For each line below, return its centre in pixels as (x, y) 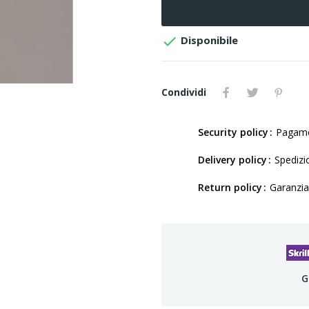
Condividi (184, 92)
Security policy (233, 132)
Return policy (230, 187)
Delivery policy (232, 160)
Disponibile (208, 40)
